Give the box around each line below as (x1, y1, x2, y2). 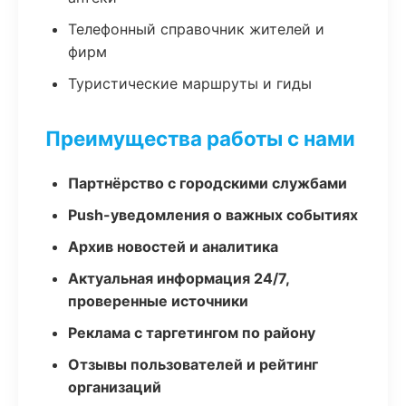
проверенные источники (68, 292, 248, 310)
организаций (68, 378, 161, 396)
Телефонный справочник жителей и (68, 20, 324, 38)
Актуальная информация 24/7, (68, 269, 289, 287)
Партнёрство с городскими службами (68, 174, 347, 192)
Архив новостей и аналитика (68, 237, 278, 256)
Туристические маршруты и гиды (68, 74, 312, 92)
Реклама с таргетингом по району (68, 324, 315, 342)
